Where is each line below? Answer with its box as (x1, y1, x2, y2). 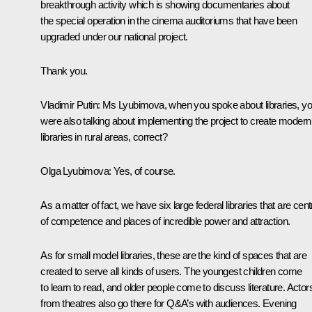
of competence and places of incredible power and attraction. (40, 214, 290, 227)
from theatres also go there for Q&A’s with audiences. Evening (40, 297, 297, 309)
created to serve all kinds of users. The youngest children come (40, 265, 302, 277)
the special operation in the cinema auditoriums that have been (40, 14, 297, 26)
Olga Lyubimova (40, 164, 109, 177)
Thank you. (40, 64, 88, 77)
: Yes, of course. (109, 164, 175, 177)
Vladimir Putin (40, 98, 97, 111)
